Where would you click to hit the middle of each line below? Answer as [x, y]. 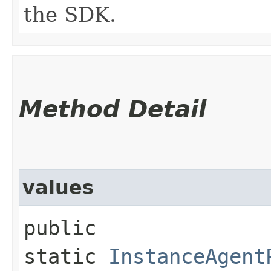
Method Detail [113, 109]
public [60, 228]
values [58, 187]
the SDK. [70, 14]
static [66, 256]
